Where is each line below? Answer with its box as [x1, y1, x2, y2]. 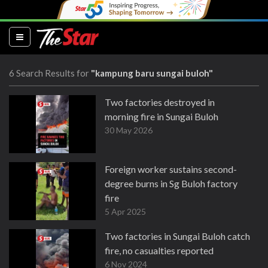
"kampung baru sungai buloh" [91, 68, 213, 78]
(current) [25, 31, 57, 41]
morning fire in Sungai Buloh [105, 111, 218, 122]
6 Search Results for [9, 68, 91, 78]
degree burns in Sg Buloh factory [105, 178, 237, 189]
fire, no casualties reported [105, 245, 214, 256]
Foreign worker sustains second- [105, 163, 237, 175]
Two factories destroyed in [105, 96, 215, 108]
